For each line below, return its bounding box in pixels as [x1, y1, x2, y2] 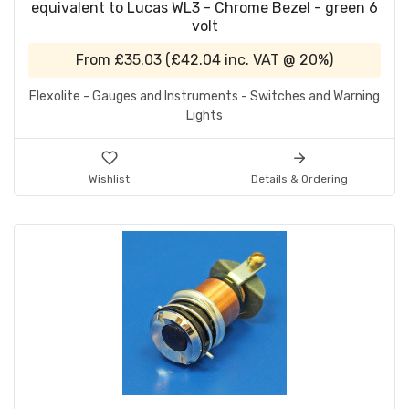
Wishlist [89, 173, 130, 186]
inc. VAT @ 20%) [221, 51, 333, 69]
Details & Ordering [251, 173, 348, 186]
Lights [186, 108, 223, 124]
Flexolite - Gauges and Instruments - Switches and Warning [29, 89, 380, 105]
